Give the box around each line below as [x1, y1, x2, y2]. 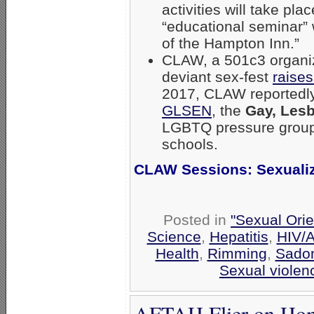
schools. [162, 136, 218, 152]
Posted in [163, 212, 231, 228]
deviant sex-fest [162, 69, 273, 85]
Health [155, 245, 199, 261]
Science [146, 228, 201, 245]
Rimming [207, 245, 267, 261]
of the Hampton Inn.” [162, 35, 299, 51]
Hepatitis [209, 228, 268, 245]
